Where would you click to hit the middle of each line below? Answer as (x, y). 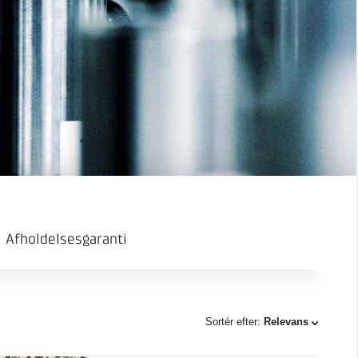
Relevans (286, 322)
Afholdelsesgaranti (67, 239)
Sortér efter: (234, 322)
